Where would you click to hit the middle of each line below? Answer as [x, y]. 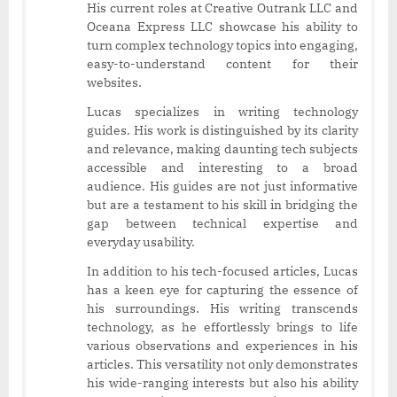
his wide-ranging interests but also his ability [222, 382]
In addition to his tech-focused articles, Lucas [222, 271]
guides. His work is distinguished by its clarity [222, 130]
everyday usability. [141, 241]
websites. [114, 82]
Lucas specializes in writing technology [222, 111]
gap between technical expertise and [222, 223]
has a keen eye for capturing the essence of [222, 289]
